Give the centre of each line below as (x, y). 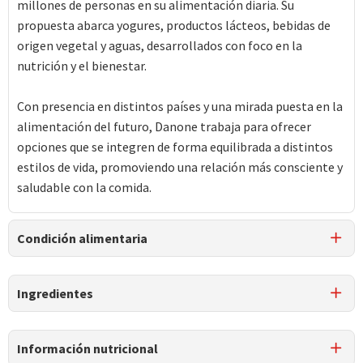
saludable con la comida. (84, 187)
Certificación (52, 280)
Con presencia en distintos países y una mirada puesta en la (180, 106)
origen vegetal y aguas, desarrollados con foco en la (160, 45)
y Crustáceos (157, 320)
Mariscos (182, 307)
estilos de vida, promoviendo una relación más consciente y (180, 167)
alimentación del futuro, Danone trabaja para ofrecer (164, 126)
